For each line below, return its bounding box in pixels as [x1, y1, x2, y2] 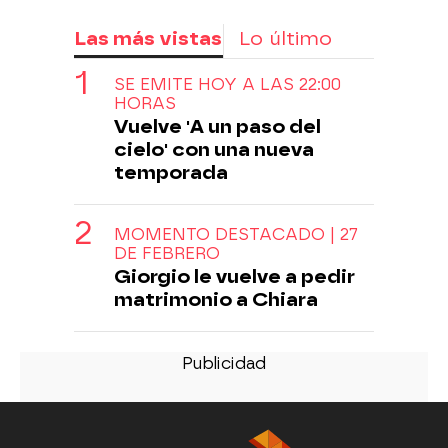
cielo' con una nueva [114, 137, 314, 161]
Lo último [239, 26, 332, 50]
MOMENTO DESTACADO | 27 [114, 224, 358, 244]
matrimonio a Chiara [114, 287, 318, 311]
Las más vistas [74, 26, 222, 50]
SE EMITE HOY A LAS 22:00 [114, 74, 341, 94]
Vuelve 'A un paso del [114, 114, 321, 138]
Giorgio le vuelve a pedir [114, 264, 355, 288]
